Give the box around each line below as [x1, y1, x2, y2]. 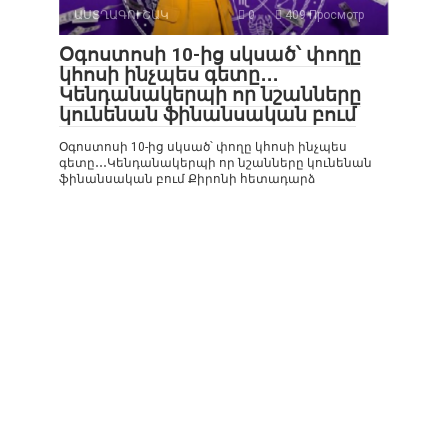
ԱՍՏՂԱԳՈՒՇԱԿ [74, 7, 169, 22]
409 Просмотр [282, 7, 364, 22]
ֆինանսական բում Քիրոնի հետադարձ [59, 171, 315, 186]
